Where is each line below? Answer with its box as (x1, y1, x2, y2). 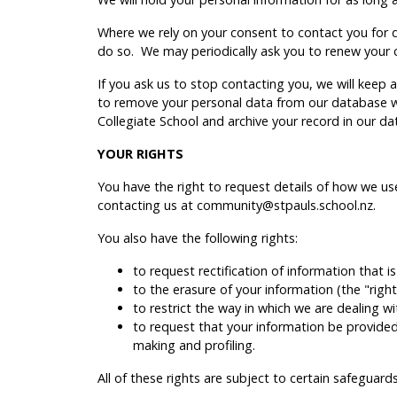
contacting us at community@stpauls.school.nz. (97, 196, 376, 214)
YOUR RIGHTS (97, 144, 183, 162)
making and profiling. (133, 336, 255, 354)
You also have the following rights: (97, 229, 298, 246)
